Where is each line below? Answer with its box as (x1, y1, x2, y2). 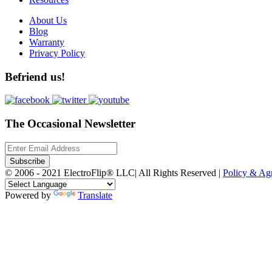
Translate (78, 189, 112, 200)
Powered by (5, 189, 53, 200)
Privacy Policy (29, 47, 85, 58)
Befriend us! (5, 70, 65, 83)
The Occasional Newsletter (5, 117, 135, 131)
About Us (29, 15, 67, 25)
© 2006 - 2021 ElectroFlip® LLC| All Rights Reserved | (5, 167, 223, 178)
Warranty (29, 36, 64, 47)
